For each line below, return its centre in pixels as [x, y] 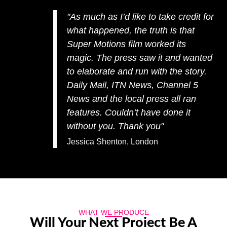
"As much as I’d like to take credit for [140, 16]
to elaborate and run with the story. [137, 71]
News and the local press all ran [131, 99]
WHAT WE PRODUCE [113, 212]
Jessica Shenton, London [112, 141]
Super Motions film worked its [126, 44]
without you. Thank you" [115, 126]
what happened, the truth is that [131, 30]
